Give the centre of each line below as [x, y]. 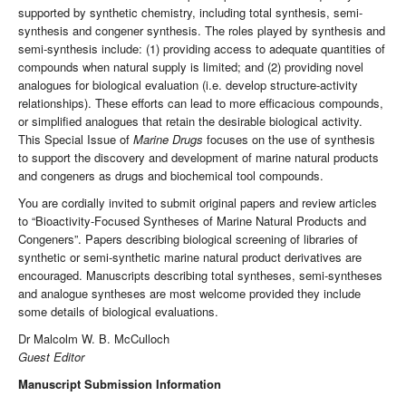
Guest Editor [51, 357]
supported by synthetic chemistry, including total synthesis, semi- [190, 13]
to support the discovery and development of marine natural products [198, 158]
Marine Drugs [170, 140]
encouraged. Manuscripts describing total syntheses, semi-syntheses [200, 275]
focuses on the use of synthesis [291, 140]
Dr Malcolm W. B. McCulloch [94, 339]
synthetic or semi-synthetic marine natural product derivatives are [190, 257]
